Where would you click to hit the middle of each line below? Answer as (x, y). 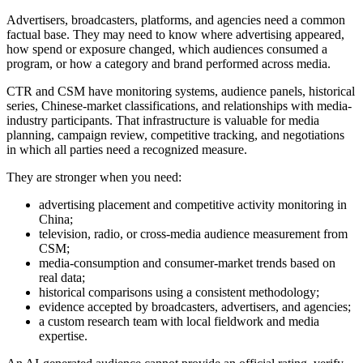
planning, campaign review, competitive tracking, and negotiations (175, 135)
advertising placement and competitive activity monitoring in (193, 204)
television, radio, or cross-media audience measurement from (193, 233)
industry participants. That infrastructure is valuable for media (163, 120)
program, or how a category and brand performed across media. (169, 63)
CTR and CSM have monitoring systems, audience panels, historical (181, 91)
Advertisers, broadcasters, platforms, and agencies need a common (176, 19)
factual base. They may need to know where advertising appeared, (175, 34)
